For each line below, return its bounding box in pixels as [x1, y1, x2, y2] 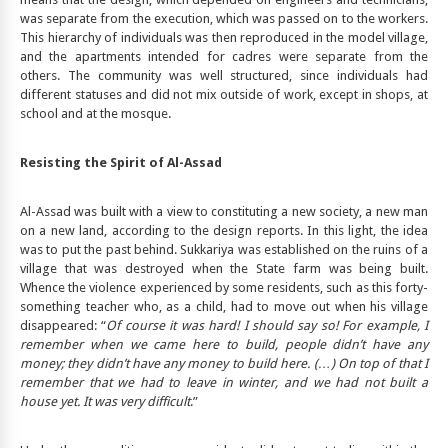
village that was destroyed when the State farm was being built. [20, 261, 428, 277]
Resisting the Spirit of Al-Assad [20, 155, 222, 171]
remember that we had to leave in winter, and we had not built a [20, 375, 428, 391]
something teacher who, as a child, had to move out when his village [20, 299, 428, 315]
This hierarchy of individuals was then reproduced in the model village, [20, 30, 428, 46]
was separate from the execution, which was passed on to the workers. [20, 11, 428, 27]
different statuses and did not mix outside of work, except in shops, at [20, 87, 428, 103]
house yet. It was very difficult [20, 394, 190, 410]
